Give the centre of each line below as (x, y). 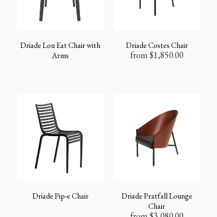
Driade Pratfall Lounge (157, 196)
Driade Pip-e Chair (60, 196)
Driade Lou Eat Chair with (60, 45)
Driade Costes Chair (157, 45)
